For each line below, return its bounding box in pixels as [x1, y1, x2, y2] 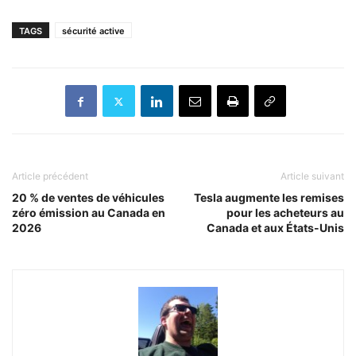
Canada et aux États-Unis [207, 221, 344, 235]
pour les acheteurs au [226, 206, 344, 220]
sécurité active [62, 25, 125, 37]
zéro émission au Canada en [12, 206, 165, 220]
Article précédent [12, 170, 88, 183]
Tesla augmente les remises [194, 191, 344, 205]
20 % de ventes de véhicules [12, 191, 164, 205]
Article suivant [281, 170, 344, 183]
